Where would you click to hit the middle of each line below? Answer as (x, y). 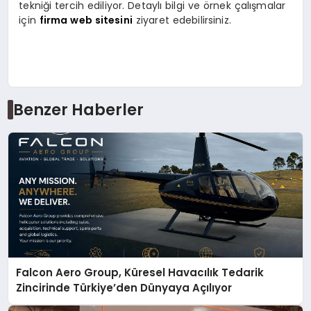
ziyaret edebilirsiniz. (182, 20)
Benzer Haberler (78, 110)
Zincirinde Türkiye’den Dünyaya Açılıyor (124, 288)
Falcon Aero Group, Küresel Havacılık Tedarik (140, 273)
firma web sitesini (86, 20)
